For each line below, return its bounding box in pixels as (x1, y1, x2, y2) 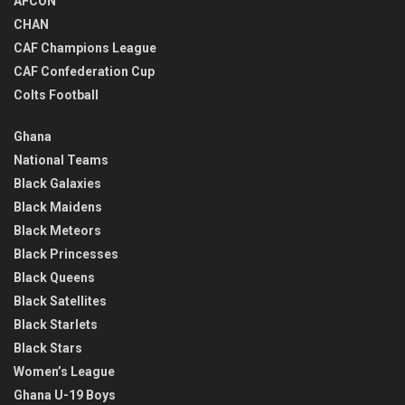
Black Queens (14, 270, 95, 286)
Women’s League (14, 364, 115, 380)
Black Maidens (14, 200, 102, 215)
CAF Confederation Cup (14, 64, 155, 80)
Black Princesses (14, 247, 118, 262)
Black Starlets (14, 317, 98, 333)
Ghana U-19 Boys (14, 388, 116, 403)
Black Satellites (14, 294, 107, 309)
